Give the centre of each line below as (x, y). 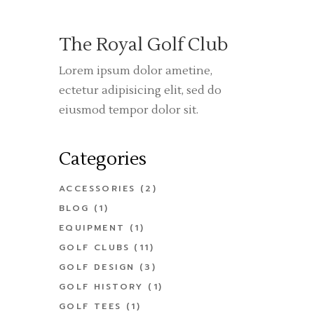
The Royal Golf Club (144, 45)
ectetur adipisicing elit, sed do (140, 91)
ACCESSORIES (97, 189)
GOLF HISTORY (101, 287)
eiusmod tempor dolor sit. (129, 110)
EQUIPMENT (92, 228)
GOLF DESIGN (97, 267)
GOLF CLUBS (95, 248)
